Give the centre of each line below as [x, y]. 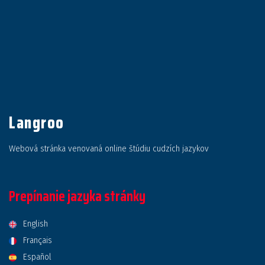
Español [38, 257]
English [36, 224]
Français [38, 240]
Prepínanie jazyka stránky [77, 196]
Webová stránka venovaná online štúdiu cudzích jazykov [109, 149]
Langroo [37, 122]
